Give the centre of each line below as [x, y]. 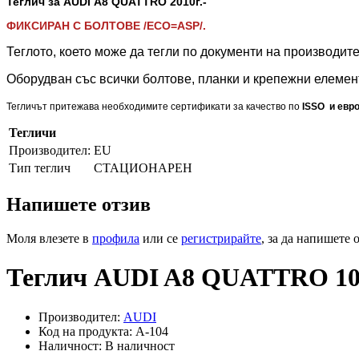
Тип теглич [40, 167]
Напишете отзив [79, 204]
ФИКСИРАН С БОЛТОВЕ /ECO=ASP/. [108, 25]
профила [116, 238]
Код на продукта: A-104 [103, 331]
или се [160, 238]
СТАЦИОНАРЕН [143, 167]
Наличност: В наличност [107, 345]
